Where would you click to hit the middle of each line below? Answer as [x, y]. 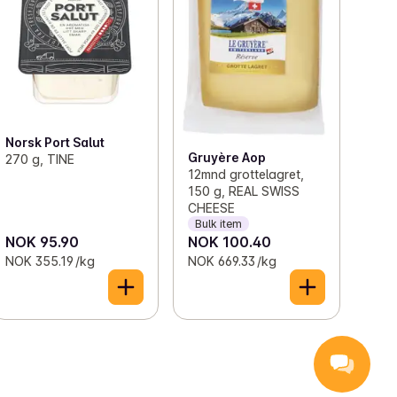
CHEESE [211, 208]
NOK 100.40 [229, 242]
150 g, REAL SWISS [243, 191]
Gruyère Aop [226, 158]
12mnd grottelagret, [245, 175]
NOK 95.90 [43, 242]
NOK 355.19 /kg [51, 261]
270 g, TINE [40, 159]
